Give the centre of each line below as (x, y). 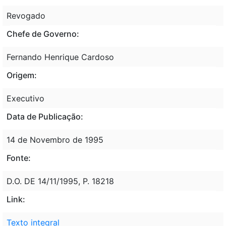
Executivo (25, 98)
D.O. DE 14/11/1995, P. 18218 (60, 181)
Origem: (22, 75)
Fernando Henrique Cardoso (60, 57)
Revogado (26, 15)
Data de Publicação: (45, 116)
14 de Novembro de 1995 (55, 139)
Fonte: (19, 158)
